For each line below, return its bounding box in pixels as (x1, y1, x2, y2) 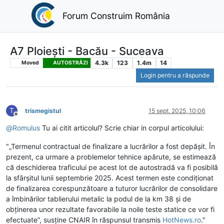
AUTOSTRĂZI (51, 59, 88, 66)
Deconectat (15, 114, 48, 122)
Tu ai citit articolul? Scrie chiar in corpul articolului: (40, 123, 204, 132)
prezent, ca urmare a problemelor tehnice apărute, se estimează (6, 152, 216, 161)
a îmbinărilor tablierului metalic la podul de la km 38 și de (6, 194, 191, 203)
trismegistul (25, 107, 61, 115)
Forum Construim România (62, 10, 170, 21)
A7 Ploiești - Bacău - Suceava (10, 44, 164, 57)
